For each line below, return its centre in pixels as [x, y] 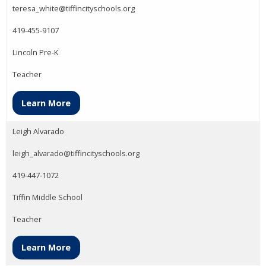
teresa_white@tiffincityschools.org [74, 9]
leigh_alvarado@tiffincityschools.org [76, 153]
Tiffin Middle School [47, 197]
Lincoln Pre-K [35, 53]
